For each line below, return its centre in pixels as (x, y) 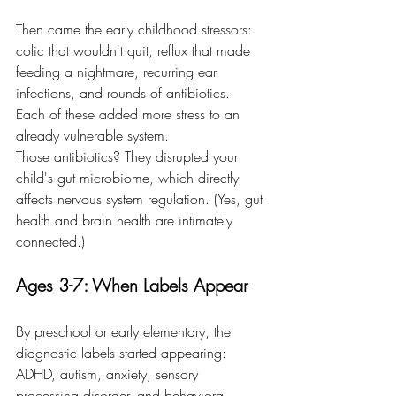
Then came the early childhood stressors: (136, 29)
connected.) (50, 241)
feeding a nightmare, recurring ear (118, 72)
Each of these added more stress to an (130, 114)
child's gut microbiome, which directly (129, 178)
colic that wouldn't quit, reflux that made (135, 50)
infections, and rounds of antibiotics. (125, 93)
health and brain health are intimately (126, 220)
